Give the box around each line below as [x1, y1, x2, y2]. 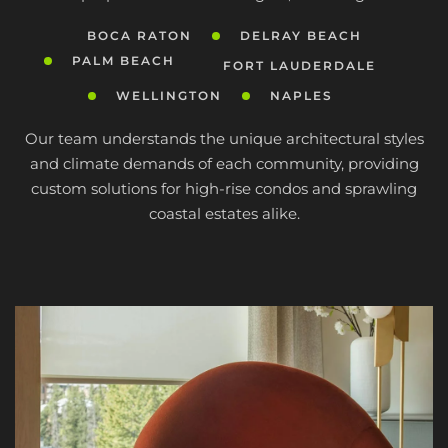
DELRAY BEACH [239, 28, 362, 43]
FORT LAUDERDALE [223, 58, 376, 73]
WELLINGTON [115, 88, 222, 103]
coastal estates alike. [148, 204, 300, 223]
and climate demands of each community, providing [29, 154, 419, 173]
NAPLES [269, 88, 333, 103]
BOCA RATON [86, 28, 192, 43]
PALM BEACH [72, 53, 175, 68]
